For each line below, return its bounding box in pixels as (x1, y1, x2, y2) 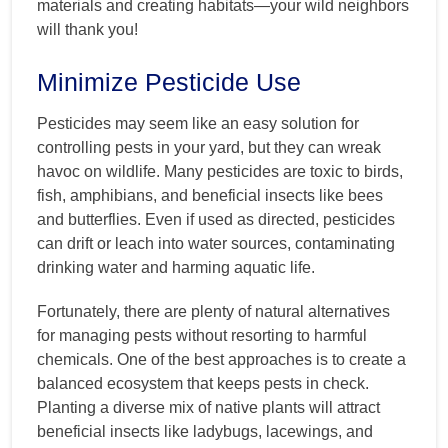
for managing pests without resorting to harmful (37, 326, 367, 344)
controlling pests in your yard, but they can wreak (37, 138, 381, 156)
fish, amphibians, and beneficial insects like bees (37, 186, 383, 204)
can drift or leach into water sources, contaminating (37, 234, 395, 252)
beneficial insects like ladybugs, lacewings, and (37, 422, 373, 440)
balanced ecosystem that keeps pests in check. (37, 374, 369, 392)
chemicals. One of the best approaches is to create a (37, 350, 406, 368)
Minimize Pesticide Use (37, 67, 301, 96)
